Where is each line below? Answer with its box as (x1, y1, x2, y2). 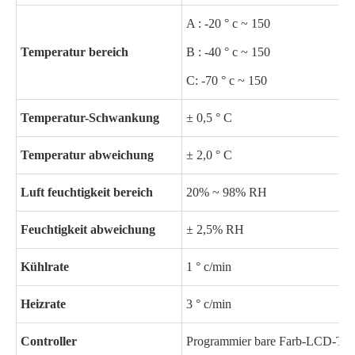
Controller (21, 334, 77, 348)
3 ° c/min (186, 297, 231, 311)
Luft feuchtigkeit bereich (21, 185, 153, 199)
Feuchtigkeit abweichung (21, 223, 155, 236)
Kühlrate (21, 260, 69, 273)
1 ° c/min (186, 260, 231, 273)
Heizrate (21, 297, 66, 311)
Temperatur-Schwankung (21, 111, 159, 124)
